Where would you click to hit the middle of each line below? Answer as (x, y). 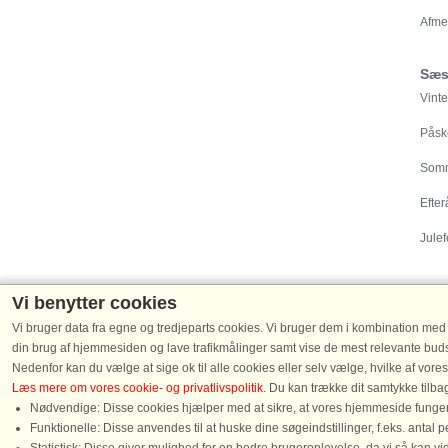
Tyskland (201, 390)
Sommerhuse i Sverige (296, 390)
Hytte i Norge (402, 390)
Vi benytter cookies (94, 303)
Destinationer (223, 346)
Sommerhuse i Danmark (243, 370)
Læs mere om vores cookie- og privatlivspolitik (137, 388)
